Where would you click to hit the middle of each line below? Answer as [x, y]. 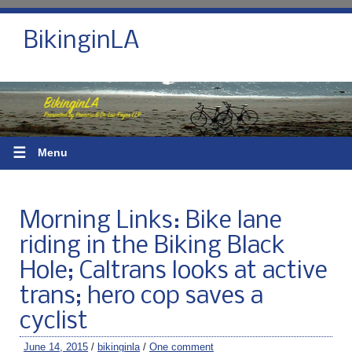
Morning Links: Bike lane [151, 221]
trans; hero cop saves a [141, 297]
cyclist [54, 322]
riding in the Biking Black [152, 246]
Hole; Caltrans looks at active [174, 271]
